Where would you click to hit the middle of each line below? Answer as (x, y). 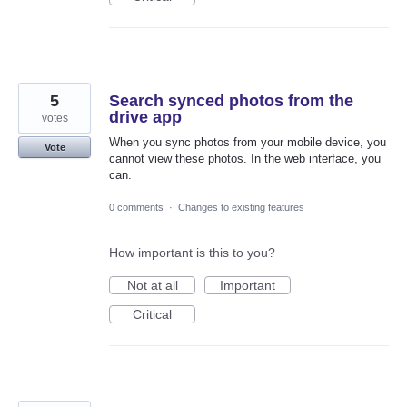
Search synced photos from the (231, 101)
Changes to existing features (241, 207)
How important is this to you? (192, 252)
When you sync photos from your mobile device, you (248, 143)
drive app (145, 118)
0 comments (136, 207)
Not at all (152, 285)
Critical (152, 314)
